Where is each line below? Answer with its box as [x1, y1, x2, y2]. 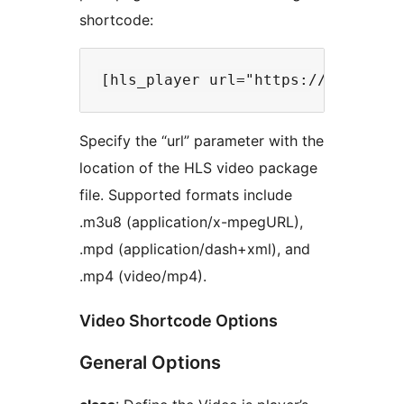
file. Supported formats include [79, 186, 292, 205]
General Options [79, 352, 221, 374]
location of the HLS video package [79, 159, 317, 178]
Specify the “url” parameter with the [79, 132, 324, 151]
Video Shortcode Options [79, 311, 278, 331]
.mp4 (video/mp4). [79, 267, 207, 286]
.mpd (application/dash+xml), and [79, 240, 310, 259]
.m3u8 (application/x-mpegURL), [79, 213, 303, 232]
